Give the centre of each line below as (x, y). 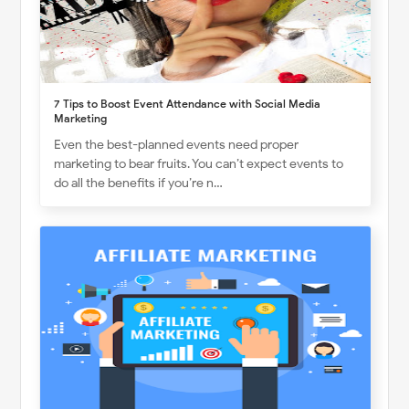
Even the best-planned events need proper (177, 144)
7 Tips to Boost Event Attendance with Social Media (188, 103)
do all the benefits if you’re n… (139, 183)
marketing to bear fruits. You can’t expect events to (199, 163)
